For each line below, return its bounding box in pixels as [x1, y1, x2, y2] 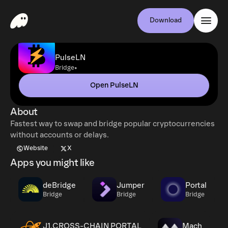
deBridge [43, 181, 76, 190]
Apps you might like [10, 157, 95, 168]
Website [23, 145, 48, 152]
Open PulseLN [90, 81, 138, 90]
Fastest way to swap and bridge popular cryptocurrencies [10, 119, 215, 128]
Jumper [117, 181, 145, 190]
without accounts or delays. [10, 130, 109, 139]
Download [150, 16, 182, 24]
